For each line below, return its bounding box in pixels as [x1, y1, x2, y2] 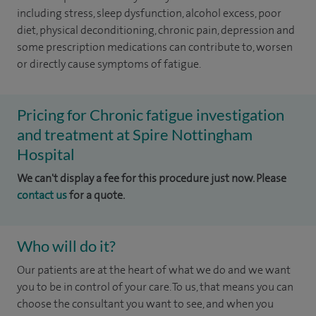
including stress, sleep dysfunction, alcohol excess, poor [17, 6, 281, 20]
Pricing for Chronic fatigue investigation [17, 105, 284, 124]
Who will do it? [17, 236, 116, 255]
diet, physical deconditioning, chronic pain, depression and [17, 23, 295, 37]
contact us [17, 188, 67, 202]
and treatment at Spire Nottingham [17, 125, 253, 144]
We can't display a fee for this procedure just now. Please [17, 171, 286, 186]
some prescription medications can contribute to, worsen [17, 39, 293, 54]
